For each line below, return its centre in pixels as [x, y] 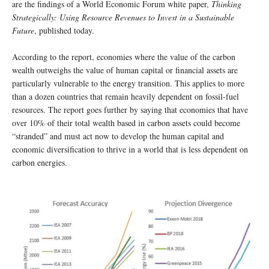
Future [23, 30]
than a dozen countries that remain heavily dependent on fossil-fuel [125, 96]
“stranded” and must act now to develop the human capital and [118, 136]
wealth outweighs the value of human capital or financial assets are [125, 70]
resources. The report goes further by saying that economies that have [130, 109]
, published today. [64, 30]
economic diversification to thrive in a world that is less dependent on [130, 149]
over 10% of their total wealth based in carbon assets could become [126, 122]
